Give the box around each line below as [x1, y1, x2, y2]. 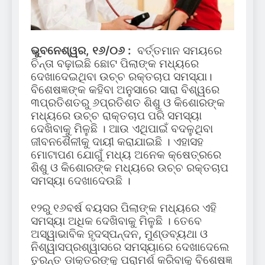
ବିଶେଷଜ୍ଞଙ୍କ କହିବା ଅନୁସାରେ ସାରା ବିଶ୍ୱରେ [31, 83, 219, 97]
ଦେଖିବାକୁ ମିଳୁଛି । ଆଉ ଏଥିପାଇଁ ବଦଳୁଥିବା [31, 122, 213, 136]
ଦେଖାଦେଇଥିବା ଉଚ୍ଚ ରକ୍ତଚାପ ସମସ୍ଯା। [31, 70, 212, 84]
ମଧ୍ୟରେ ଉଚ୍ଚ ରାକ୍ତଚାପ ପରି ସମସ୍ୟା [31, 109, 202, 123]
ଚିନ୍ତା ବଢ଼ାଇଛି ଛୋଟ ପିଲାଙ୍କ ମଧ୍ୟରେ [31, 57, 199, 71]
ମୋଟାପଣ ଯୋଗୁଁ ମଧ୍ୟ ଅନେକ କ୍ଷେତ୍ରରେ [31, 148, 221, 162]
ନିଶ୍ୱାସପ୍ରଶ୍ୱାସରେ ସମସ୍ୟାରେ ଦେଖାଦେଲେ [31, 240, 230, 254]
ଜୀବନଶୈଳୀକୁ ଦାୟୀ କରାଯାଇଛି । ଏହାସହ [31, 135, 203, 149]
